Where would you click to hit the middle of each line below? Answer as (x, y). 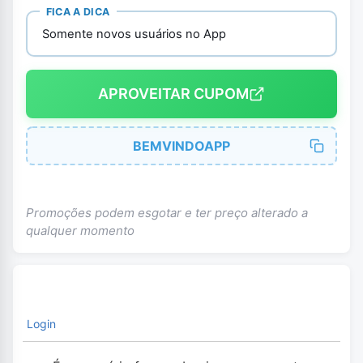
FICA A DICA (78, 11)
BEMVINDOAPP (181, 145)
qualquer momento (80, 230)
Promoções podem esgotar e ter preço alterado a (167, 212)
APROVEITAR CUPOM (173, 94)
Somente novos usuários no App (134, 34)
